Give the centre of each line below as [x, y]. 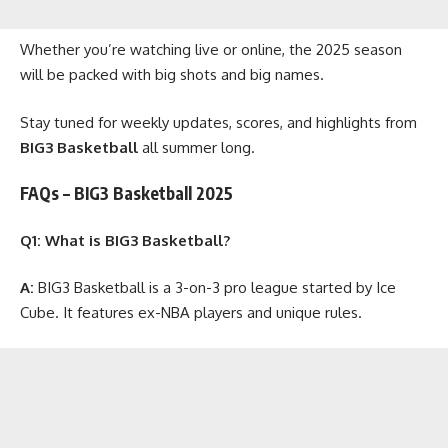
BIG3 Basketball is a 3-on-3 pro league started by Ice [215, 288]
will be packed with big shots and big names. [172, 75]
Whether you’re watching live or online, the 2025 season [211, 50]
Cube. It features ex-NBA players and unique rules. [191, 313]
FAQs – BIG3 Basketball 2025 [126, 193]
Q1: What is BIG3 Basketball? [125, 240]
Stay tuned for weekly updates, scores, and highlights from [218, 122]
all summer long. [196, 147]
